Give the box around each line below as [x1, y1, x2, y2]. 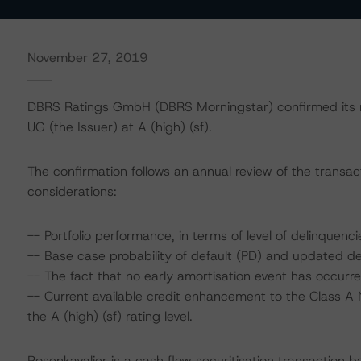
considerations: [27, 183, 117, 200]
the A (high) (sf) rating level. [27, 308, 193, 325]
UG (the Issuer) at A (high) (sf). [27, 118, 212, 135]
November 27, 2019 [27, 49, 147, 66]
